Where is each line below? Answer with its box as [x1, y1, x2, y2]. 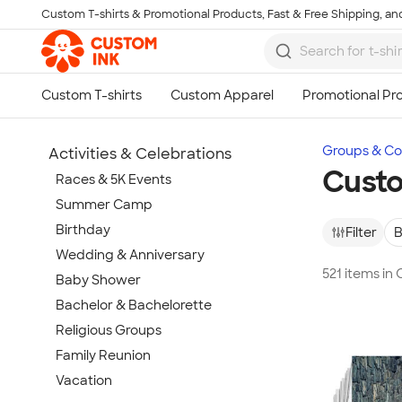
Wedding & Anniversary [56, 247, 205, 263]
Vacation [56, 372, 112, 389]
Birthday [56, 222, 110, 238]
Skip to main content [22, 15, 150, 31]
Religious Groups [56, 322, 162, 338]
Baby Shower [56, 272, 141, 288]
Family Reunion [56, 347, 151, 363]
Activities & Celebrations [48, 144, 232, 163]
